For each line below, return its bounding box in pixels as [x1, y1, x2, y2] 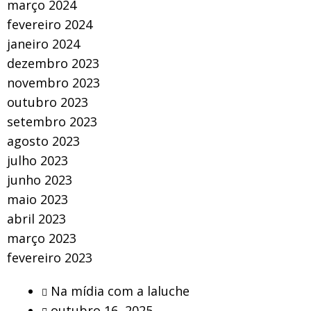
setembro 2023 [7, 112, 97, 130]
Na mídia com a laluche [51, 282, 190, 299]
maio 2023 [7, 190, 68, 208]
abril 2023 [7, 210, 66, 227]
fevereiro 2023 [7, 249, 92, 266]
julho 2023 [7, 151, 68, 169]
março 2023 [7, 229, 76, 246]
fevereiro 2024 [7, 15, 92, 33]
